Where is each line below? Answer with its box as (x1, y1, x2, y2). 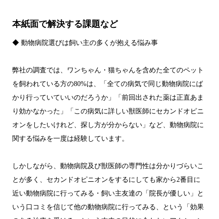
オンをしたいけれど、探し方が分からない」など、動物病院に (12, 121, 204, 129)
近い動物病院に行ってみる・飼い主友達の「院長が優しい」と (12, 189, 204, 197)
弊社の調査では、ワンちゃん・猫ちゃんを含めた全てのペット (12, 66, 204, 74)
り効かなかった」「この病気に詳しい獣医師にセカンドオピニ (12, 107, 204, 115)
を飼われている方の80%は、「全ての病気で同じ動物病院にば (12, 80, 203, 88)
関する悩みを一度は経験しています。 (12, 134, 129, 142)
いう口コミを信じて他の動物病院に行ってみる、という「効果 (12, 203, 204, 211)
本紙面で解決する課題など (12, 19, 118, 29)
